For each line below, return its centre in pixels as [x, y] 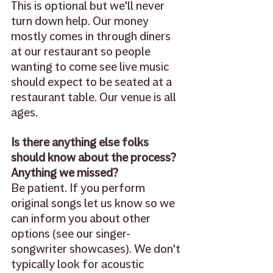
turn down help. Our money [81, 21]
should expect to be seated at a [93, 82]
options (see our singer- [71, 234]
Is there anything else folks [81, 143]
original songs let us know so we [94, 204]
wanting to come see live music [91, 67]
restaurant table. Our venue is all [95, 97]
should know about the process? [95, 158]
